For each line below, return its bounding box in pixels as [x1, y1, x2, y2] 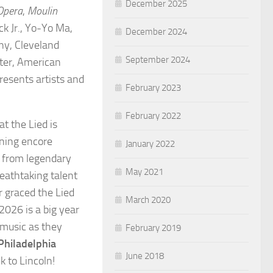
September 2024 [126, 54, 190, 65]
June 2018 [126, 250, 164, 261]
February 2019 [126, 222, 181, 233]
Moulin [27, 4, 57, 18]
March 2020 [126, 194, 171, 205]
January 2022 [126, 138, 175, 149]
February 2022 [126, 110, 181, 121]
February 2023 [126, 82, 181, 93]
